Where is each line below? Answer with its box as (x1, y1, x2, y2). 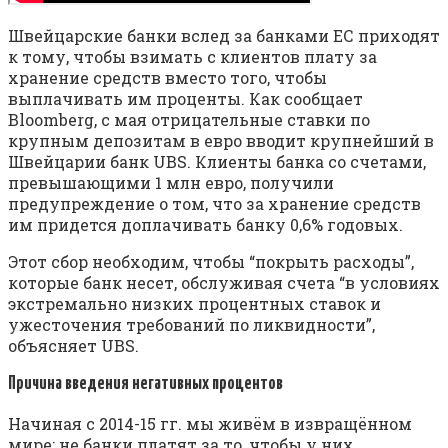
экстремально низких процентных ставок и (8, 293, 381, 315)
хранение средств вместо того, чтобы (8, 67, 327, 89)
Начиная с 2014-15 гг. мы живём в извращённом (8, 412, 412, 434)
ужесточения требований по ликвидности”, (8, 314, 375, 336)
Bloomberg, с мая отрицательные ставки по (8, 109, 370, 131)
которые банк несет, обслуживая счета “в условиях (8, 272, 440, 294)
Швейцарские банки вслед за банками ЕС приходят (8, 25, 440, 47)
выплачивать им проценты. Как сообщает (8, 88, 363, 110)
